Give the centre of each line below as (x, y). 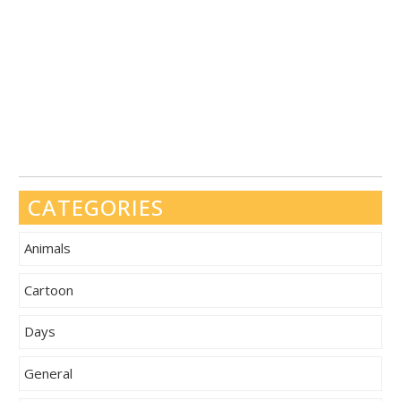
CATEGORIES (96, 207)
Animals (47, 248)
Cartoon (48, 290)
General (48, 374)
